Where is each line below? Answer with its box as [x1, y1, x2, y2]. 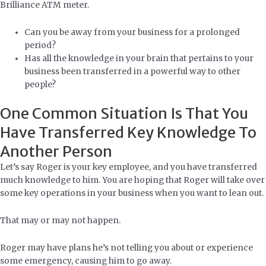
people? [24, 80, 58, 90]
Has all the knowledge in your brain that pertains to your [24, 53, 254, 64]
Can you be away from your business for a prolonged [24, 27, 240, 38]
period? [24, 40, 58, 51]
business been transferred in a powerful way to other [24, 66, 241, 77]
